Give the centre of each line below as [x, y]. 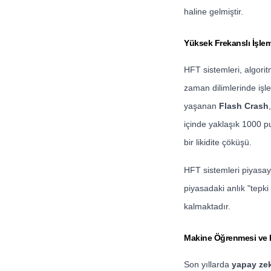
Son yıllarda [208, 264]
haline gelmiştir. [214, 11]
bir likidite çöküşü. [218, 142]
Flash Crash [244, 106]
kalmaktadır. [207, 206]
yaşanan [201, 106]
